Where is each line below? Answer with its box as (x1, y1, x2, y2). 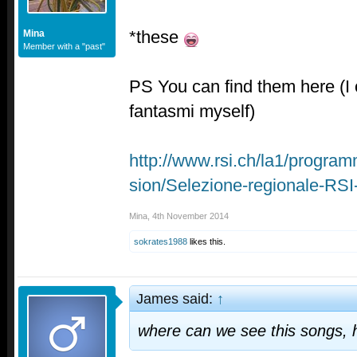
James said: (136, 289, 217, 307)
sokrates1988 (134, 236, 187, 246)
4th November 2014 (152, 210, 229, 221)
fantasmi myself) (129, 100, 255, 121)
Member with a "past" (23, 41, 105, 51)
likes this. (187, 236, 226, 246)
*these (129, 26, 183, 47)
